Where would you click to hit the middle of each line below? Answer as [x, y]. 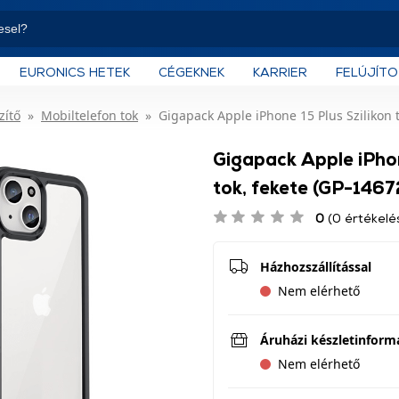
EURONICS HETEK [75, 71]
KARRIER [280, 71]
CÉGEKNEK [191, 71]
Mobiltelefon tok [90, 115]
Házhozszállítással [316, 267]
